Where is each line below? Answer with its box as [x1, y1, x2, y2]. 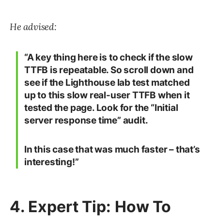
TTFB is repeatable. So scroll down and [24, 64, 194, 76]
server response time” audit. [24, 115, 148, 126]
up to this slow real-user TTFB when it [24, 90, 190, 101]
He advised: [10, 21, 57, 33]
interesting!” [24, 156, 79, 168]
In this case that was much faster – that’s [24, 144, 200, 155]
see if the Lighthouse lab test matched [24, 77, 190, 89]
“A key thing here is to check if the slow [24, 52, 193, 63]
